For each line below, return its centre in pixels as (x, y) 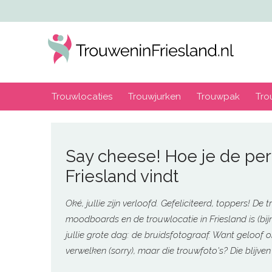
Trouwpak (218, 97)
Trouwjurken (155, 97)
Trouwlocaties (82, 97)
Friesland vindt (122, 176)
